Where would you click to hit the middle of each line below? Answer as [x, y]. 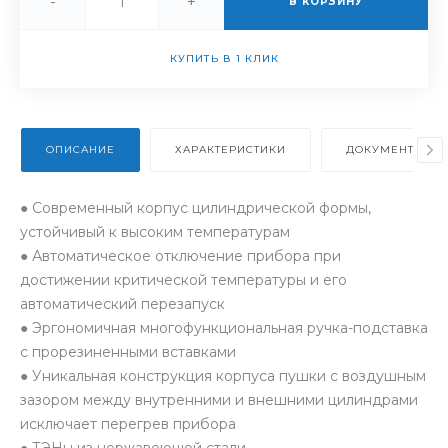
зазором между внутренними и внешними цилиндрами [219, 399]
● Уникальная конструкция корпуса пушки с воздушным [223, 375]
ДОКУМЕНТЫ [385, 149]
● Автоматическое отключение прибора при [180, 255]
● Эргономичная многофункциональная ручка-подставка [224, 327]
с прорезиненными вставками [128, 351]
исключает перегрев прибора [128, 423]
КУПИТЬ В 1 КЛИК [224, 58]
